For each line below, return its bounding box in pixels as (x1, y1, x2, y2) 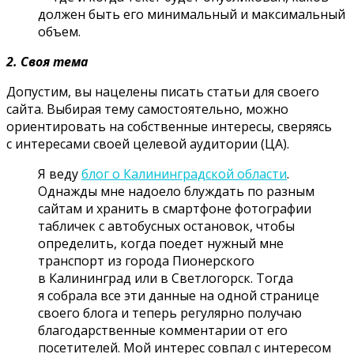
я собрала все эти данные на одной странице (38, 287, 319, 305)
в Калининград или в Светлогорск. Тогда (38, 269, 293, 288)
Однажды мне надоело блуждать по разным (38, 183, 314, 201)
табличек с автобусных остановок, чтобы (38, 217, 295, 235)
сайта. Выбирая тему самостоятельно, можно (6, 100, 288, 119)
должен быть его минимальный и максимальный (38, 6, 345, 24)
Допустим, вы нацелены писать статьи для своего (6, 83, 319, 101)
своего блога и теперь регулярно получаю (38, 304, 302, 322)
